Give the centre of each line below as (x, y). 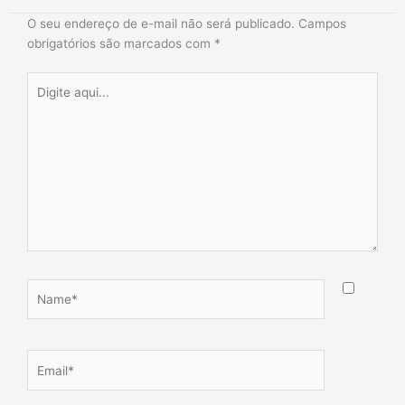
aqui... (44, 101)
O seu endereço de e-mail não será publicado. (161, 24)
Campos (322, 24)
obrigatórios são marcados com (121, 44)
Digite (43, 81)
